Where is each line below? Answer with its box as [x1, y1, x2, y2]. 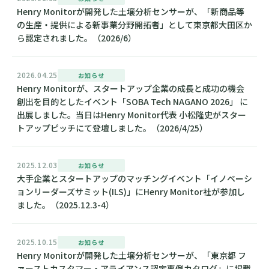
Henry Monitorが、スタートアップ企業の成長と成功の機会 [17, 82, 244, 94]
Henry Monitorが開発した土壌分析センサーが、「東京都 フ [17, 249, 246, 261]
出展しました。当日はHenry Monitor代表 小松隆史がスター [17, 109, 246, 121]
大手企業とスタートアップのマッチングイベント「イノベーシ [17, 172, 252, 184]
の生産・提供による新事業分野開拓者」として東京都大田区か [17, 19, 252, 31]
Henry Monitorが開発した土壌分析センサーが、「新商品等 [17, 5, 244, 17]
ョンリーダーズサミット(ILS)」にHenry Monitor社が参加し [17, 186, 245, 198]
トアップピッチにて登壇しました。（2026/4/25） [17, 122, 208, 134]
